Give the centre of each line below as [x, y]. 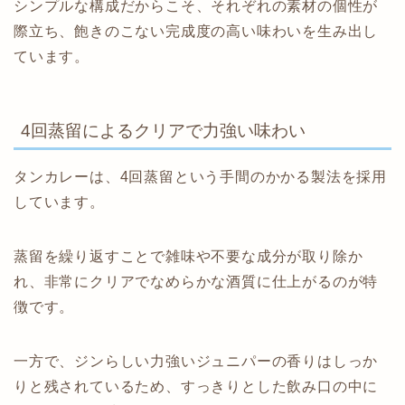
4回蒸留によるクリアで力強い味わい [163, 131]
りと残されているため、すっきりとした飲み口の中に [196, 387]
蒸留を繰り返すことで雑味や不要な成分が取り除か [188, 257]
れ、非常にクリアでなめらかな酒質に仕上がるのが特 [196, 282]
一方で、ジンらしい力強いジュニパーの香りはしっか [196, 362]
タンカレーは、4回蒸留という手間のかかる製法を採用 [200, 177]
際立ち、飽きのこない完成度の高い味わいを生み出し [196, 31]
